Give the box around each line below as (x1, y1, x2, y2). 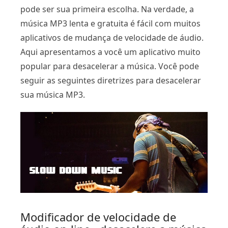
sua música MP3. (20, 89, 85, 100)
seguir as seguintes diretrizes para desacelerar (20, 75, 201, 86)
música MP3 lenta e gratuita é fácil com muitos (20, 18, 201, 29)
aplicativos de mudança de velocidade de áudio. (20, 32, 204, 43)
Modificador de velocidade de (20, 209, 176, 224)
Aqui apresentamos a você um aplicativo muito (20, 46, 201, 58)
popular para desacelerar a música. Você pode (20, 61, 199, 72)
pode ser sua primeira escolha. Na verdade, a (20, 4, 194, 15)
